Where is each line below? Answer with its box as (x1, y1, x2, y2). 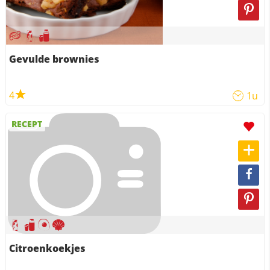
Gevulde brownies (8, 52, 99, 66)
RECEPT (11, 118, 43, 130)
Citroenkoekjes (8, 242, 86, 255)
